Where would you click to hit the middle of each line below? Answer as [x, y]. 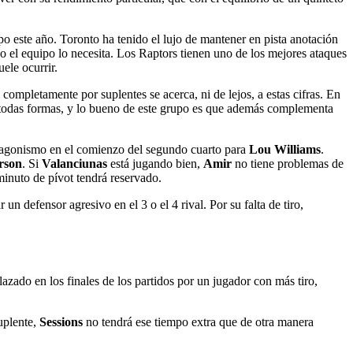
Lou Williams [285, 150]
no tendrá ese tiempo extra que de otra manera [198, 321]
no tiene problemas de [288, 164]
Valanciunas [74, 164]
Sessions [61, 321]
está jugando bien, [155, 164]
